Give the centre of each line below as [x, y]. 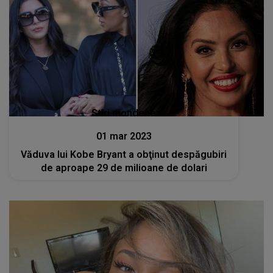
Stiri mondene [124, 113]
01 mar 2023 [124, 136]
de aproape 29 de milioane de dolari [124, 168]
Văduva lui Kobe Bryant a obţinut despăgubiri [124, 155]
